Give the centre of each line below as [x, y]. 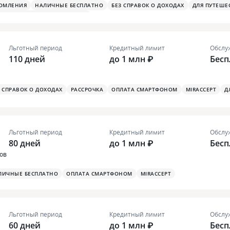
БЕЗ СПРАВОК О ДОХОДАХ [148, 5]
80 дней [25, 143]
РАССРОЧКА [87, 90]
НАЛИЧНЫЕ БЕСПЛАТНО [69, 5]
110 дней [27, 59]
